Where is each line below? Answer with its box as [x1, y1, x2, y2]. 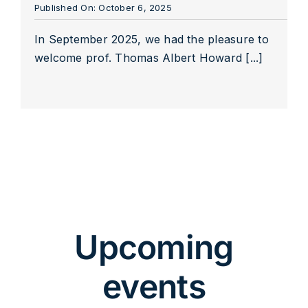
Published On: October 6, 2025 [34, 1, 172, 13]
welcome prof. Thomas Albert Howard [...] [34, 50, 263, 65]
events [102, 265, 206, 307]
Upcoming [74, 226, 234, 267]
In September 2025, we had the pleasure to [34, 32, 269, 46]
